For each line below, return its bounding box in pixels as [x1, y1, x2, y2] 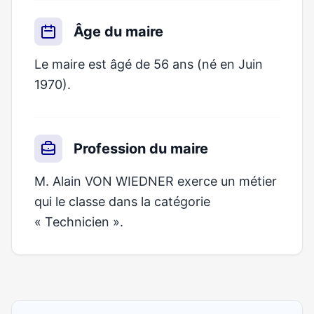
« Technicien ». [34, 214, 123, 229]
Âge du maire [74, 23, 163, 40]
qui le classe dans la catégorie [34, 194, 210, 209]
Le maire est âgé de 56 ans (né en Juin [34, 57, 263, 71]
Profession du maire [74, 140, 208, 157]
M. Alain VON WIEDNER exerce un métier [34, 174, 277, 189]
